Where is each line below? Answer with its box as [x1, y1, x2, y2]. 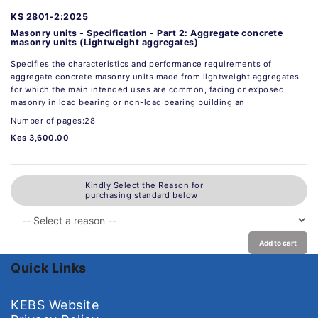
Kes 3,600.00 [11, 132, 69, 143]
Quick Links [11, 260, 87, 275]
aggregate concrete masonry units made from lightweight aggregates [11, 71, 300, 82]
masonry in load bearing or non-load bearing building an [11, 97, 245, 107]
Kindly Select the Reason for [85, 180, 203, 191]
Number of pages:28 [11, 115, 95, 126]
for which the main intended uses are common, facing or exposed [11, 84, 284, 94]
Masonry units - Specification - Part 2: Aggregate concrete [11, 27, 283, 38]
